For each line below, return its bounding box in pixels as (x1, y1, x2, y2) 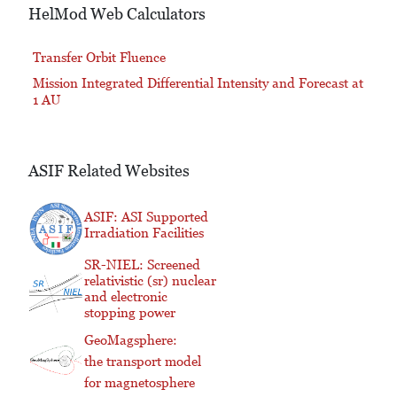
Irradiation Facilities (84, 225, 204, 241)
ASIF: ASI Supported (84, 209, 208, 225)
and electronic (84, 289, 167, 305)
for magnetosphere (84, 375, 195, 391)
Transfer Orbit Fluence (32, 50, 166, 66)
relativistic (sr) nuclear (84, 273, 216, 289)
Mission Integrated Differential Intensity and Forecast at (32, 74, 363, 90)
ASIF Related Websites (28, 161, 190, 181)
